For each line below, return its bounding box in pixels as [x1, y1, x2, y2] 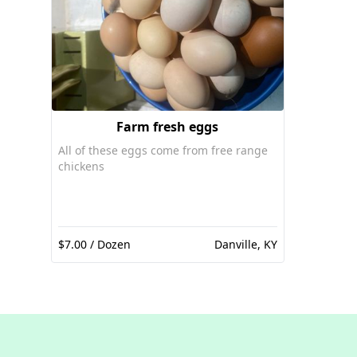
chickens [58, 159, 104, 174]
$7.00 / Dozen [58, 237, 131, 252]
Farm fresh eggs [116, 118, 219, 135]
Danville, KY [214, 237, 277, 252]
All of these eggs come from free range [58, 143, 268, 158]
